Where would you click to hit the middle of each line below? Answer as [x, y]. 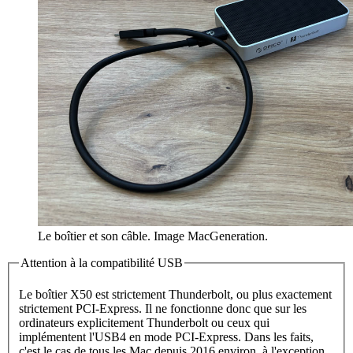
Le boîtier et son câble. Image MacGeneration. [153, 236]
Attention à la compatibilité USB [102, 263]
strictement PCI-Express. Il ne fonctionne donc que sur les [163, 308]
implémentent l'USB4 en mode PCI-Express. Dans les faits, [166, 336]
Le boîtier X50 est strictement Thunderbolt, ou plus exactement [175, 294]
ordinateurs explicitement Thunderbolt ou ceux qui [144, 322]
